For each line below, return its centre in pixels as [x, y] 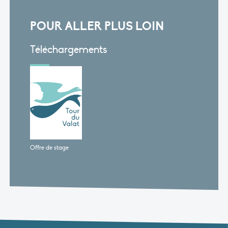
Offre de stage [49, 147]
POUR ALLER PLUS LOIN [97, 26]
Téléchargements [68, 49]
